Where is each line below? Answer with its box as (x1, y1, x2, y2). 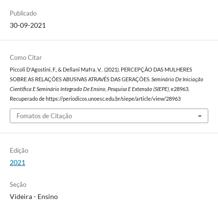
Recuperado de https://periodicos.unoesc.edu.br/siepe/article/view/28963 (9, 95, 181, 102)
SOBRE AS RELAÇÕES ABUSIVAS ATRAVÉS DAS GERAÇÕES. (9, 76, 151, 82)
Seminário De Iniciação (151, 76, 203, 82)
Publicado (9, 9, 36, 17)
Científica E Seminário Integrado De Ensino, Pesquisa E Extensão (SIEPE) (9, 86, 169, 92)
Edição (9, 146, 28, 155)
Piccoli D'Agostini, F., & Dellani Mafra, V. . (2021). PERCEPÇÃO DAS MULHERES (9, 66, 192, 73)
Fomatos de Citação (16, 112, 72, 120)
